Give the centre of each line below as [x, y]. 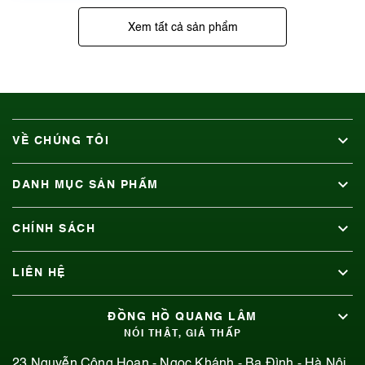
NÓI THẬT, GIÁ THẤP [182, 334]
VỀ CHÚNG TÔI [61, 141]
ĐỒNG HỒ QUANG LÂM [182, 317]
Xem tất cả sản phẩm [182, 28]
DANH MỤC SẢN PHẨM [86, 185]
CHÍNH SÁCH [54, 229]
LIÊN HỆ [39, 273]
